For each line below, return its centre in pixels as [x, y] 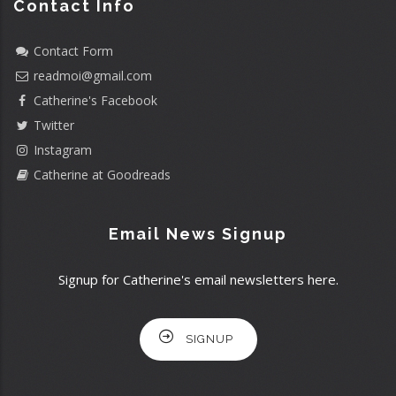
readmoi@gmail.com [93, 75]
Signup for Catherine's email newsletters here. [198, 279]
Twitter [54, 125]
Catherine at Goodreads [102, 174]
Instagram [63, 149]
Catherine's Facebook [95, 100]
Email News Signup [198, 233]
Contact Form [73, 50]
